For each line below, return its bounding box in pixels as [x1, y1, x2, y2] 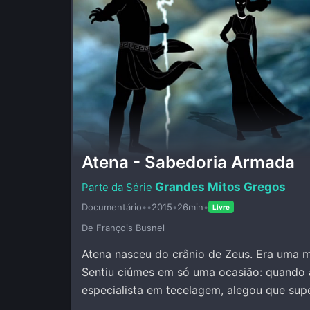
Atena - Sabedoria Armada [82, 152, 295, 172]
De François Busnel [82, 221, 165, 233]
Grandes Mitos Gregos [155, 179, 286, 194]
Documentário [82, 201, 142, 212]
